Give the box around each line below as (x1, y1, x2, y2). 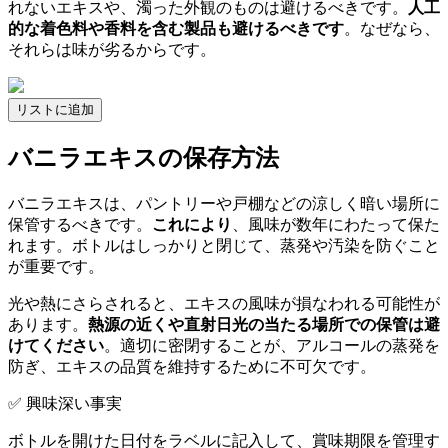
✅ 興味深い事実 (8, 395, 122, 413)
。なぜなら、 (344, 20, 440, 38)
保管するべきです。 (8, 216, 152, 234)
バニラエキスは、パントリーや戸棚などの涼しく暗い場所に (8, 195, 440, 213)
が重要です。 (8, 258, 104, 276)
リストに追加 (16, 102, 94, 118)
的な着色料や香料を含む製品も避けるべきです (8, 20, 344, 38)
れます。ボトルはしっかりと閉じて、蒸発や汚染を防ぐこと (8, 237, 440, 255)
